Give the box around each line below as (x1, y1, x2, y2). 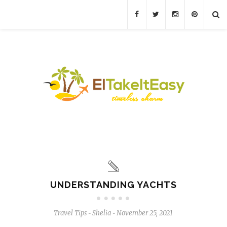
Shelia (92, 208, 111, 217)
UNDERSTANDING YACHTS (50, 179, 177, 190)
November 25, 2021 (117, 208, 173, 217)
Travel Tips (54, 208, 87, 217)
